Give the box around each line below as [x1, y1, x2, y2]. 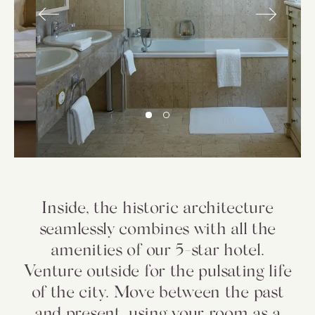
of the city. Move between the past [31, 281, 284, 301]
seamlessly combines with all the [39, 217, 276, 238]
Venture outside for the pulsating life [23, 259, 292, 280]
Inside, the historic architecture [41, 196, 274, 217]
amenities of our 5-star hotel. [51, 238, 264, 259]
